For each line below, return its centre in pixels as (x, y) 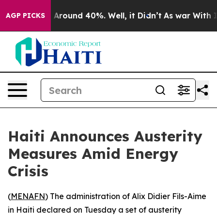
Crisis (28, 171)
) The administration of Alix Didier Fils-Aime (126, 196)
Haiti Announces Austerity (105, 136)
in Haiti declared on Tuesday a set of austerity (95, 210)
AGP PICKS (25, 15)
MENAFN (28, 196)
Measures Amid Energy (93, 154)
